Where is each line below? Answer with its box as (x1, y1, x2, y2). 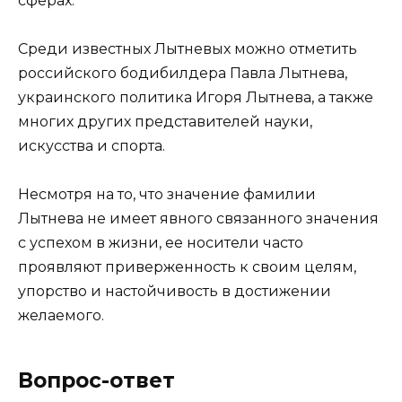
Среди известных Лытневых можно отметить (18, 39, 357, 57)
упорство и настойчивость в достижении (18, 283, 331, 301)
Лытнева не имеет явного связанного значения (18, 210, 379, 228)
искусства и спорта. (18, 136, 165, 154)
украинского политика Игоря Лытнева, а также (18, 88, 373, 106)
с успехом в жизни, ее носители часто (18, 234, 303, 252)
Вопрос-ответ (18, 368, 175, 394)
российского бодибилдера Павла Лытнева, (18, 64, 347, 82)
